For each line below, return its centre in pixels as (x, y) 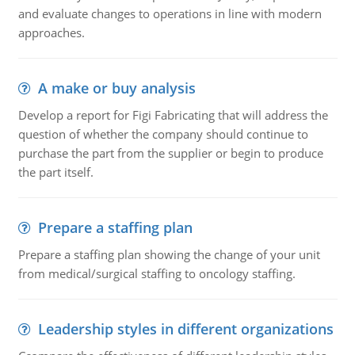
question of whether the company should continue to (163, 134)
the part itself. (55, 172)
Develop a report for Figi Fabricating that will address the (173, 115)
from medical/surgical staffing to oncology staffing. (157, 273)
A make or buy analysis (116, 88)
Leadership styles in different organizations (185, 329)
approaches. (51, 32)
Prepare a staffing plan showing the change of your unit (169, 254)
